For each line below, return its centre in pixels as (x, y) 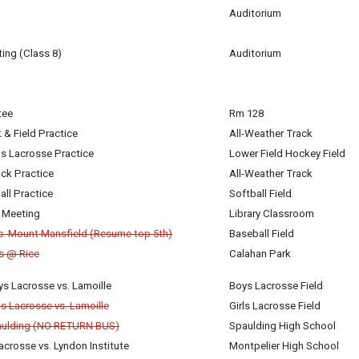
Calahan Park (260, 254)
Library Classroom (272, 214)
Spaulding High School (282, 326)
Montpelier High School (284, 346)
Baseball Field (262, 234)
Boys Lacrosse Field (276, 286)
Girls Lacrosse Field (275, 306)
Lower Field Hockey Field (287, 153)
